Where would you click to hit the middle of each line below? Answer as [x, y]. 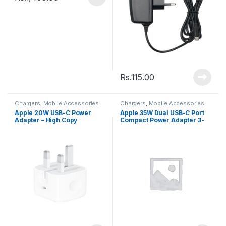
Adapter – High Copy [46, 120]
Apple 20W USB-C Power [53, 112]
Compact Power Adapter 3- [162, 120]
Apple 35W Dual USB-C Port [162, 112]
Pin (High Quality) [147, 127]
